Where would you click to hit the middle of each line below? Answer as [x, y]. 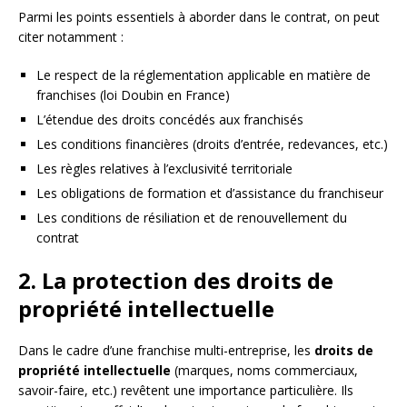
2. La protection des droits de [176, 281]
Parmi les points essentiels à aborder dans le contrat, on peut [199, 17]
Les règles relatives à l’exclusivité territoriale [164, 169]
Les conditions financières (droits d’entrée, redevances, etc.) [212, 144]
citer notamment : [71, 37]
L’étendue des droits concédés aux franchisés [170, 120]
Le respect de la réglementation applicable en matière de [203, 75]
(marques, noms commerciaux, [264, 371]
